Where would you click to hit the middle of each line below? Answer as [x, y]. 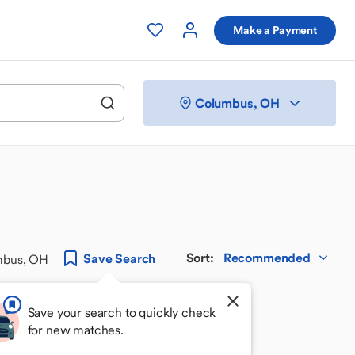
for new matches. [76, 330]
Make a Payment [275, 30]
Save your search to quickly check [122, 312]
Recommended [267, 258]
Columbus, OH [237, 103]
